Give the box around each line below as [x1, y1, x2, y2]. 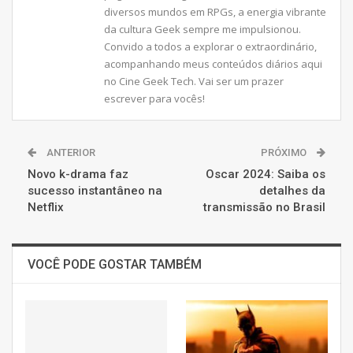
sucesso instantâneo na [28, 183, 162, 198]
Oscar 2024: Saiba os [206, 166, 325, 181]
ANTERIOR [44, 146, 95, 158]
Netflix [28, 199, 64, 214]
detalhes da [259, 183, 325, 198]
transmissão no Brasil [203, 199, 325, 214]
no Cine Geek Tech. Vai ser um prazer [104, 73, 284, 88]
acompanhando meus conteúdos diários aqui [104, 56, 322, 71]
